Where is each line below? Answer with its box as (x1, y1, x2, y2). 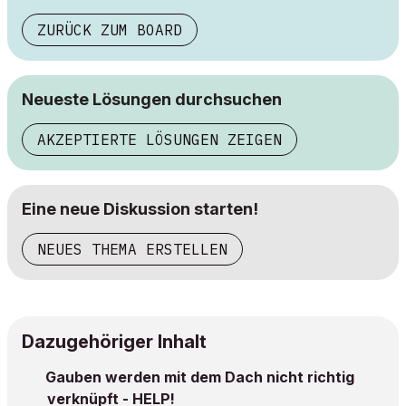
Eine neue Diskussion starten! (22, 199, 258, 218)
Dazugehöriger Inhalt (22, 331, 207, 353)
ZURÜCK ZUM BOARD (37, 21, 182, 39)
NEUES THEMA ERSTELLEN (37, 240, 227, 258)
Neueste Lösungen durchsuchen (22, 90, 282, 109)
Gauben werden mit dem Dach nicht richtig (45, 368, 354, 386)
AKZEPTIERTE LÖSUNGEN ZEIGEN (37, 130, 282, 149)
